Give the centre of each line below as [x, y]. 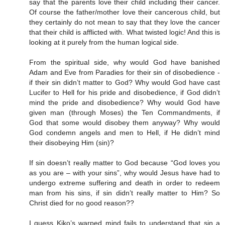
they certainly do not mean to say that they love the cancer [125, 22]
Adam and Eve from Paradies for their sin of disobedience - [125, 73]
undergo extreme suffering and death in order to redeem [125, 183]
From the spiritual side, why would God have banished [125, 63]
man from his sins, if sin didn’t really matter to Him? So [125, 193]
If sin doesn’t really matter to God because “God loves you [125, 163]
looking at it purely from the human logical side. [104, 42]
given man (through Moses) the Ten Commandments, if [125, 113]
